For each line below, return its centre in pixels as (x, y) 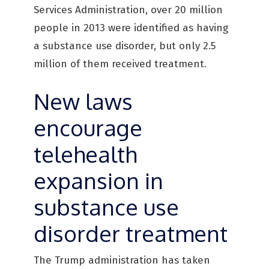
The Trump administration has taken (122, 260)
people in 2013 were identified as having (131, 28)
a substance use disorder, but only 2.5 (125, 46)
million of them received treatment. (120, 64)
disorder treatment (131, 233)
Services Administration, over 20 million (128, 10)
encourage (88, 128)
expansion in (98, 180)
